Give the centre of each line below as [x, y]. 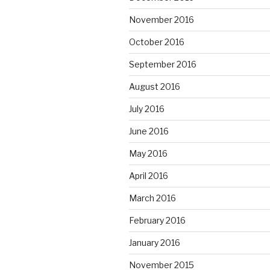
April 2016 [149, 175]
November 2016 [162, 19]
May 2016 [148, 153]
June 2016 [149, 131]
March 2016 [152, 198]
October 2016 [157, 42]
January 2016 [155, 242]
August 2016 [155, 86]
